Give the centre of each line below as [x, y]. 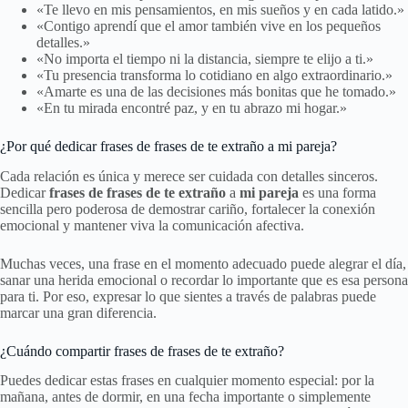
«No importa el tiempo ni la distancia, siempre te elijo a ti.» [205, 58]
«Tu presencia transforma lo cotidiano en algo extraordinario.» [214, 75]
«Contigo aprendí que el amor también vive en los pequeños [209, 25]
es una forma [337, 192]
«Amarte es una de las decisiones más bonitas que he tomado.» [216, 91]
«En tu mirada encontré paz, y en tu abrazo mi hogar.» [192, 107]
